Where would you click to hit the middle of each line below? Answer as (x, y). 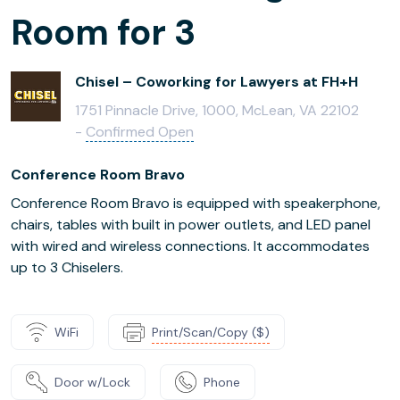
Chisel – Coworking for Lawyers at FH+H (217, 82)
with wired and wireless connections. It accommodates (190, 246)
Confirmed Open (140, 132)
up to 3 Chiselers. (67, 267)
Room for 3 (103, 32)
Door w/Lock (92, 382)
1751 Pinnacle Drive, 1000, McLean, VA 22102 (217, 110)
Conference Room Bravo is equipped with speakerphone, (196, 203)
